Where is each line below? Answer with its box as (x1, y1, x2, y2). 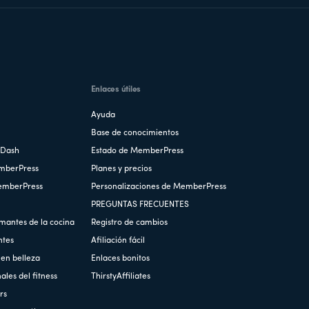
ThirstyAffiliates (90, 272, 150, 281)
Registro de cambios (90, 218, 168, 227)
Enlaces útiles (90, 85, 141, 94)
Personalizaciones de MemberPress (90, 182, 226, 191)
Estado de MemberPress (90, 146, 183, 155)
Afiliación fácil (90, 236, 145, 245)
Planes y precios (90, 164, 152, 173)
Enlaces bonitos (90, 254, 150, 263)
